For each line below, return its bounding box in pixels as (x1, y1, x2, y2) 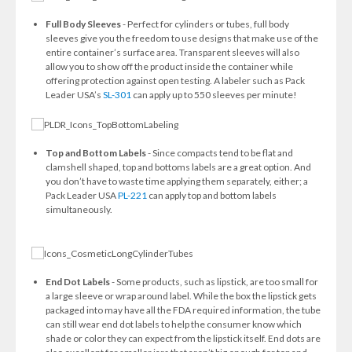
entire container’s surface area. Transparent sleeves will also (45, 46, 299, 58)
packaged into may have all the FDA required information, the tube (45, 304, 321, 316)
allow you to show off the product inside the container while (45, 60, 293, 72)
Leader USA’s (45, 89, 103, 101)
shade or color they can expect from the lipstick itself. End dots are (45, 332, 321, 344)
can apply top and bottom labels (146, 189, 277, 201)
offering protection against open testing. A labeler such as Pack (45, 75, 305, 86)
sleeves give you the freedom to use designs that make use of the (45, 32, 318, 44)
